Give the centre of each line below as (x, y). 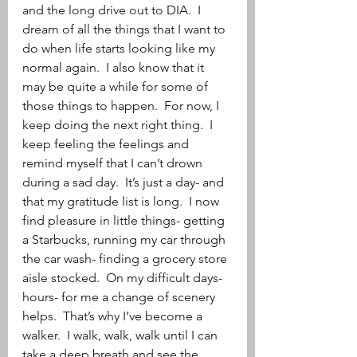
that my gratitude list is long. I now (122, 201)
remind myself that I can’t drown (114, 163)
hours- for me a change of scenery (120, 297)
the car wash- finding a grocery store (126, 259)
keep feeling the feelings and (107, 144)
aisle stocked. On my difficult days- (124, 278)
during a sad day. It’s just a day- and (125, 182)
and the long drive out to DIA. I (113, 10)
